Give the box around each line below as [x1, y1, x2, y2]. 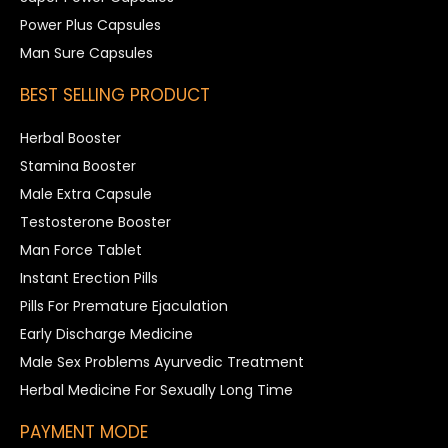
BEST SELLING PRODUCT [20, 82, 210, 107]
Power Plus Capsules [20, 14, 161, 35]
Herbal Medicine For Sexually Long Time [20, 379, 293, 400]
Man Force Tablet [20, 239, 142, 260]
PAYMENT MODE [20, 419, 148, 444]
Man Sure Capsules [20, 42, 153, 63]
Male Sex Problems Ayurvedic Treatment [20, 351, 304, 372]
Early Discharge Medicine [20, 323, 193, 344]
